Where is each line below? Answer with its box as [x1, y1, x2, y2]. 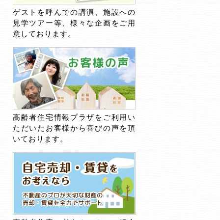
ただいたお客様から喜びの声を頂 [13, 124, 136, 132]
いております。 [13, 135, 68, 143]
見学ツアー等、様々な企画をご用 [13, 19, 136, 27]
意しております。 [13, 29, 76, 38]
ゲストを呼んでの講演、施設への [13, 8, 136, 16]
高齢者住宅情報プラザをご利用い [13, 113, 136, 121]
